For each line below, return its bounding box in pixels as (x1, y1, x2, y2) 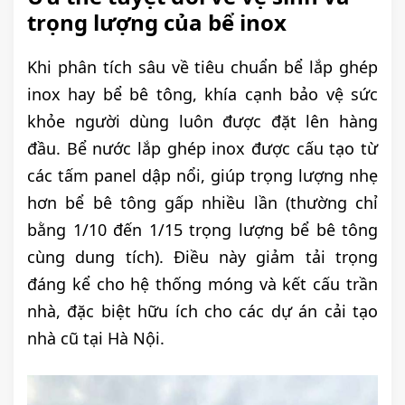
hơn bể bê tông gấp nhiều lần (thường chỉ (27, 192, 378, 214)
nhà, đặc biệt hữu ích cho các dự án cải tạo (27, 300, 378, 323)
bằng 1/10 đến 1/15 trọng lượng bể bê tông (27, 219, 378, 241)
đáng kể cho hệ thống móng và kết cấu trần (27, 273, 378, 296)
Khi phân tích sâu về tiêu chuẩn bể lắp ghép (27, 56, 378, 79)
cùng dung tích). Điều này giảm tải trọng (27, 246, 378, 268)
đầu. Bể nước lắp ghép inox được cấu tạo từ (27, 137, 378, 160)
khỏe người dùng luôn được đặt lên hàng (27, 110, 378, 133)
